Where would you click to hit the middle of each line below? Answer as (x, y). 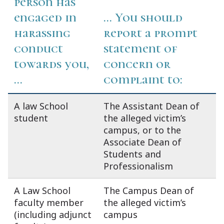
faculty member (49, 202)
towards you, (51, 63)
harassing (42, 32)
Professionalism (138, 166)
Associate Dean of (142, 142)
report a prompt (150, 32)
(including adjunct (53, 214)
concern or (137, 63)
